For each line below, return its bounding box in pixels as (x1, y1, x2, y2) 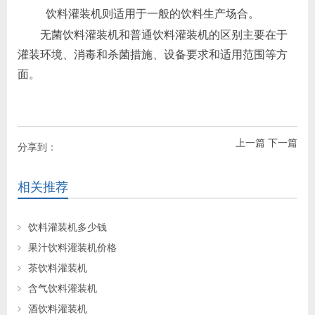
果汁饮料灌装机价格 (28, 241, 117, 253)
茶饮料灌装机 (28, 262, 87, 274)
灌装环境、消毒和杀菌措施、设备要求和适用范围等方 (18, 48, 288, 60)
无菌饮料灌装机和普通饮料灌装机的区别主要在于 (40, 28, 288, 41)
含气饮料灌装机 (28, 282, 97, 294)
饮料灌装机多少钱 (28, 221, 107, 233)
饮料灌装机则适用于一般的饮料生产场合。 (46, 7, 259, 20)
